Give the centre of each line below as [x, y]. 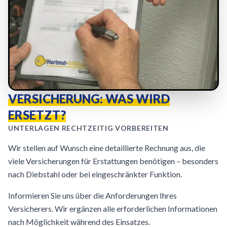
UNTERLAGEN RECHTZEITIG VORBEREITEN [88, 128]
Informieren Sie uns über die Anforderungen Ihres [92, 195]
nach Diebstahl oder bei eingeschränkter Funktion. [95, 174]
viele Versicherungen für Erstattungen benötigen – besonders [113, 161]
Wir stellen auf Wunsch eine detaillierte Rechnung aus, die [107, 148]
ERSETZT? [37, 115]
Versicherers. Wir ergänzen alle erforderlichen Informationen [113, 209]
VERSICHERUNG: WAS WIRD [89, 99]
